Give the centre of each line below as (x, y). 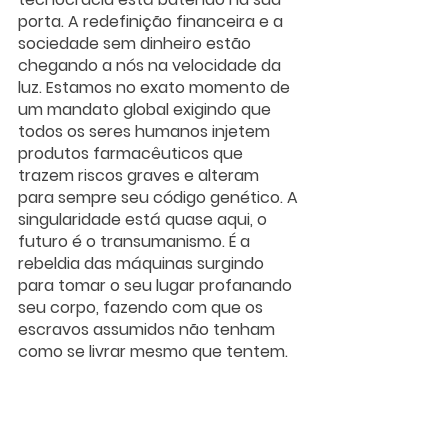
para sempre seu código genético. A (160, 197)
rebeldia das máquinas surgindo (143, 263)
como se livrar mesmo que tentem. (153, 351)
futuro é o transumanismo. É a (136, 241)
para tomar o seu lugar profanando (157, 285)
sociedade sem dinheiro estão (136, 43)
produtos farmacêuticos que (132, 153)
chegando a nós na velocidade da (151, 65)
